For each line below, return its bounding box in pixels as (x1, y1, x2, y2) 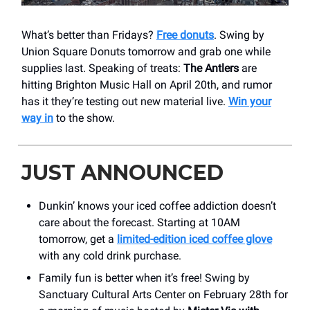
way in (21, 111, 53, 125)
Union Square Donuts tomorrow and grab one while (21, 45, 271, 59)
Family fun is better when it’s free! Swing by (39, 271, 250, 285)
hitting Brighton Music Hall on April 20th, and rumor (21, 78, 272, 92)
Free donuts (156, 28, 214, 42)
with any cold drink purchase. (39, 249, 181, 263)
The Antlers (183, 62, 239, 75)
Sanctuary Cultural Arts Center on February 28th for (39, 288, 288, 302)
